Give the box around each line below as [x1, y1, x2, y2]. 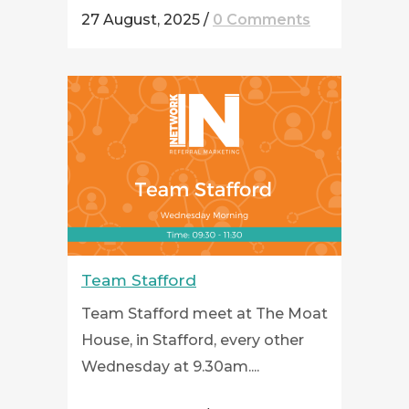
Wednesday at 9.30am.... [81, 357, 259, 375]
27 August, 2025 [81, 10, 200, 28]
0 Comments [213, 10, 310, 28]
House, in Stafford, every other [81, 330, 304, 349]
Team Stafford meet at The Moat [81, 304, 328, 322]
